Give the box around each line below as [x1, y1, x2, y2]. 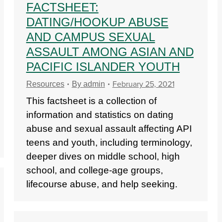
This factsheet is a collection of [26, 96, 157, 106]
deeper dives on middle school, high [26, 151, 180, 162]
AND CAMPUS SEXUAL [26, 30, 155, 44]
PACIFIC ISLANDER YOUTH [26, 60, 180, 73]
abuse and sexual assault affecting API [26, 123, 192, 134]
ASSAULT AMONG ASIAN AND [26, 45, 194, 58]
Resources [26, 80, 64, 88]
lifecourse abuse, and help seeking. [26, 179, 177, 189]
